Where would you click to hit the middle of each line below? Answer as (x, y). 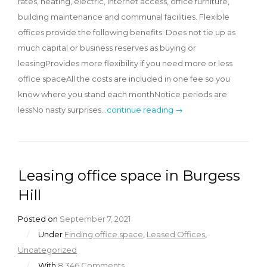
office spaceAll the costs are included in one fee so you (124, 78)
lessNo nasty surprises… (62, 109)
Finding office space (104, 234)
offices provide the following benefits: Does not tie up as (127, 32)
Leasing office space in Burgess (129, 175)
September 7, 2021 (95, 218)
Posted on (39, 218)
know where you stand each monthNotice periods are (122, 94)
